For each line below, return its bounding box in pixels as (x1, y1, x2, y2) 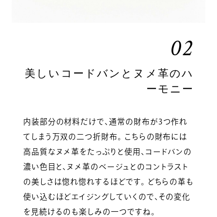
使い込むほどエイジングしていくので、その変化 (23, 192, 191, 201)
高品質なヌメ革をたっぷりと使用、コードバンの (23, 147, 192, 155)
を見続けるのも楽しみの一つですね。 (23, 207, 155, 216)
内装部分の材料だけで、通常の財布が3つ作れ (23, 117, 188, 125)
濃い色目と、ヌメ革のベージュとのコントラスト (23, 162, 189, 170)
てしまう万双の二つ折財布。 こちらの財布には (23, 132, 188, 140)
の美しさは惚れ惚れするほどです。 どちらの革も (23, 177, 194, 186)
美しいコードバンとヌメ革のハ (25, 68, 194, 80)
